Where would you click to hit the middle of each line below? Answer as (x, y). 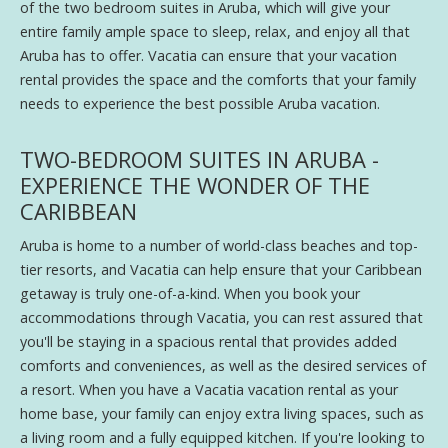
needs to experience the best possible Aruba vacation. (200, 103)
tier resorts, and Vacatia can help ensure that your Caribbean (221, 269)
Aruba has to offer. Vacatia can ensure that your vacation (208, 55)
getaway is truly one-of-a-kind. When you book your (190, 293)
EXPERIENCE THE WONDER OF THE (195, 184)
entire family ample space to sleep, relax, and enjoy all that (215, 31)
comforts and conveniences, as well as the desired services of (223, 365)
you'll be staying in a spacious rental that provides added (208, 341)
